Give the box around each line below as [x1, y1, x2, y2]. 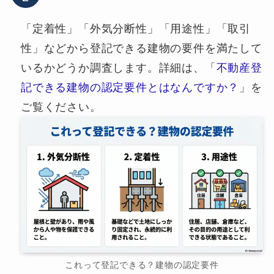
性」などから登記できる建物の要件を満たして [20, 42, 262, 55]
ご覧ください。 [20, 101, 102, 114]
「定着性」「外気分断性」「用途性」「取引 [20, 23, 251, 35]
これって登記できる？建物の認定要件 [65, 260, 219, 270]
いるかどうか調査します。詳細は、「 [20, 62, 217, 75]
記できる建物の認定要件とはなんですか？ [20, 81, 240, 94]
